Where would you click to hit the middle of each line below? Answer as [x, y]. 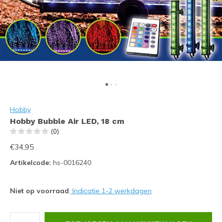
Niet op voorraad [39, 191]
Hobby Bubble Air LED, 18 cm [67, 121]
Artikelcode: [30, 163]
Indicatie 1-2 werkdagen [111, 191]
